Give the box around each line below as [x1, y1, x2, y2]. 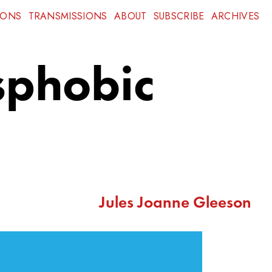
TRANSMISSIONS [28, 9, 107, 24]
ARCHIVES [211, 9, 260, 24]
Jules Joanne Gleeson [99, 191, 252, 212]
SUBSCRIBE [153, 9, 205, 24]
